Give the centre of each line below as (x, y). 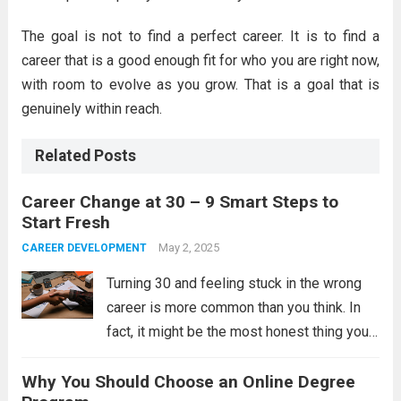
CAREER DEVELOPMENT (84, 248)
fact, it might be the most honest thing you (237, 332)
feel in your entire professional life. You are (240, 356)
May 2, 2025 (188, 247)
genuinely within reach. (91, 109)
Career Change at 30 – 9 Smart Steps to (179, 202)
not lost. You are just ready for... (204, 380)
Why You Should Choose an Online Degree (188, 382)
